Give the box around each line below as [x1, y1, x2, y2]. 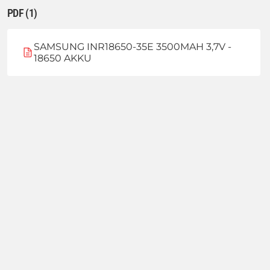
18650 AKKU [33, 52, 92, 64]
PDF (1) [7, 6, 37, 19]
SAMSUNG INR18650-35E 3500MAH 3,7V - [33, 40, 231, 52]
